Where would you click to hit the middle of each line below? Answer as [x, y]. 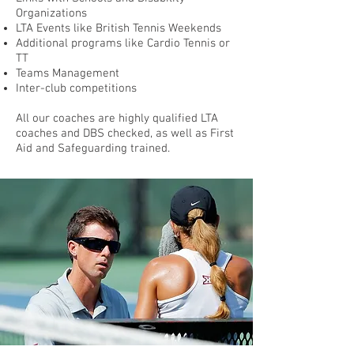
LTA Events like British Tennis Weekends [119, 28]
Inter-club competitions [76, 88]
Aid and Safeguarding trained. [93, 149]
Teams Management [68, 73]
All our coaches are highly [84, 119]
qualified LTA [185, 119]
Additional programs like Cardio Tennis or [123, 43]
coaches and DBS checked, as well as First [125, 134]
